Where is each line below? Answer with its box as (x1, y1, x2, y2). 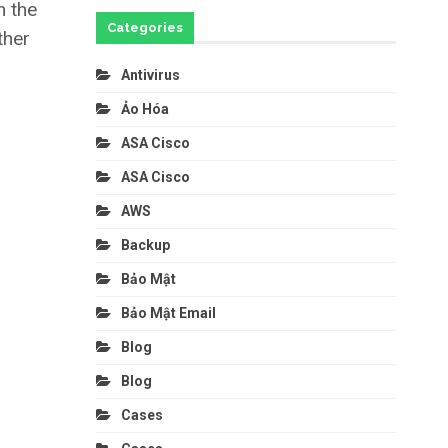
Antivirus (120, 66, 180, 83)
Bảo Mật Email (120, 304, 216, 321)
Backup (120, 236, 170, 253)
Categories (106, 20, 183, 35)
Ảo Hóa (120, 100, 169, 117)
